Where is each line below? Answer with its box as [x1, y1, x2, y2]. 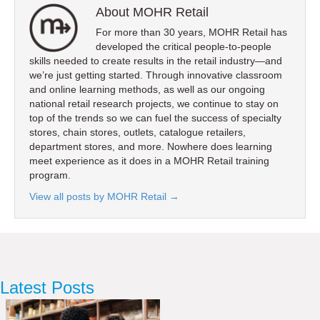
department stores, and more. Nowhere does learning [29, 141, 272, 153]
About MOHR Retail [96, 5, 209, 20]
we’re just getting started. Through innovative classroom [29, 69, 282, 81]
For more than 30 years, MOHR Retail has [96, 26, 287, 39]
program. [29, 169, 71, 181]
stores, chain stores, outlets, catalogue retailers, [29, 126, 246, 139]
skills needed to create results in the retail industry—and [29, 55, 282, 67]
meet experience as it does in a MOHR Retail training [29, 155, 269, 167]
